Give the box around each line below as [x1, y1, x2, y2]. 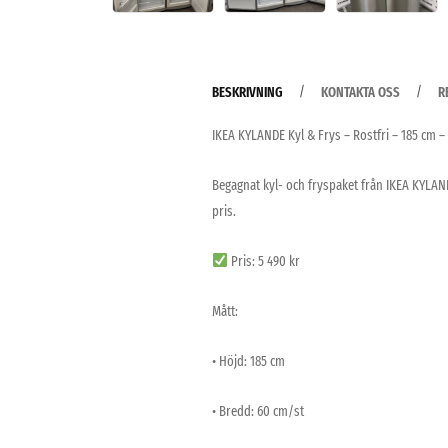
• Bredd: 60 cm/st [212, 402, 304, 420]
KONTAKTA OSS [321, 83, 400, 101]
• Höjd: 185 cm [212, 352, 285, 370]
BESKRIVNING [212, 83, 283, 101]
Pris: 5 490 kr [227, 252, 300, 270]
